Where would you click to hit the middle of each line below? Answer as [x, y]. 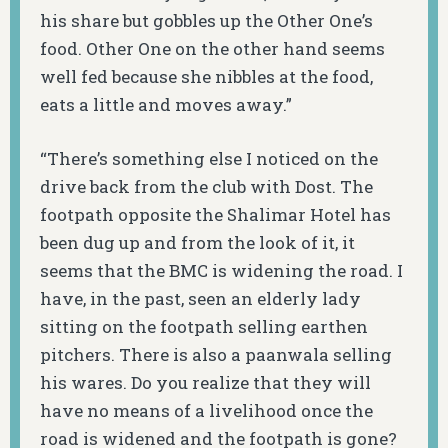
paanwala [287, 354]
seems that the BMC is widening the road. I [221, 270]
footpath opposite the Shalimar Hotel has [215, 214]
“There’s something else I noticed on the [209, 158]
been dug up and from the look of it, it [197, 242]
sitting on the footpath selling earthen [204, 326]
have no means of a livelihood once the [206, 410]
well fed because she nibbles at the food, [206, 77]
